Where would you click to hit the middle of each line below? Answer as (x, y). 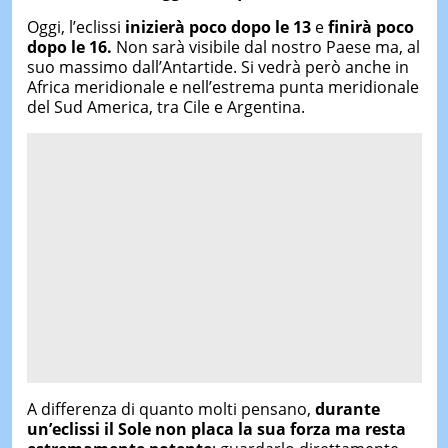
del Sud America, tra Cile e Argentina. (165, 107)
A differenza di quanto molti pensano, (170, 409)
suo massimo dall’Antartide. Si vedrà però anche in (217, 67)
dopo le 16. (69, 47)
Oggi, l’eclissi (75, 27)
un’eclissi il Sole (90, 429)
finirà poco (370, 27)
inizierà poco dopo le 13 (217, 27)
